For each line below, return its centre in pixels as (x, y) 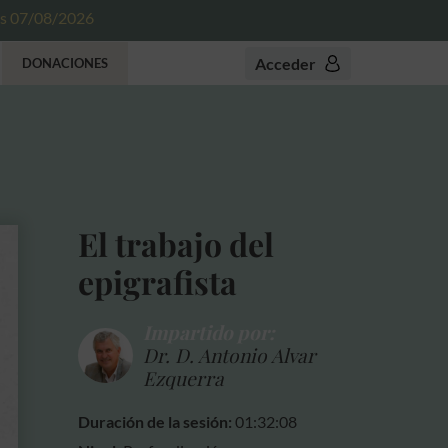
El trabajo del (176, 243)
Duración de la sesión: (157, 421)
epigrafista (158, 281)
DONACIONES (65, 63)
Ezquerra (184, 378)
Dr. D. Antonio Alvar (230, 355)
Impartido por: (209, 332)
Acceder (285, 63)
